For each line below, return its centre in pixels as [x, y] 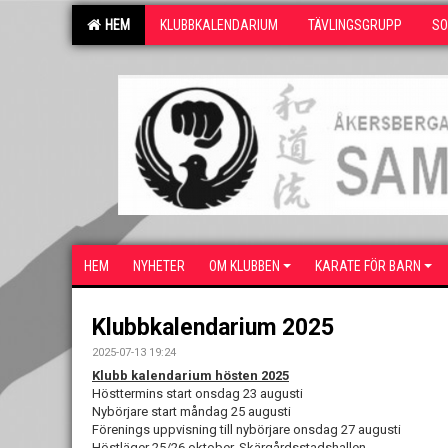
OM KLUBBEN [244, 266]
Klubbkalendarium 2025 [213, 327]
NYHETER [159, 266]
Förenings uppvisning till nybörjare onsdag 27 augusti [246, 429]
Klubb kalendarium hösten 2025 [190, 375]
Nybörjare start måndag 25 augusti [191, 411]
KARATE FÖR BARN [368, 266]
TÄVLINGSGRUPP [355, 25]
